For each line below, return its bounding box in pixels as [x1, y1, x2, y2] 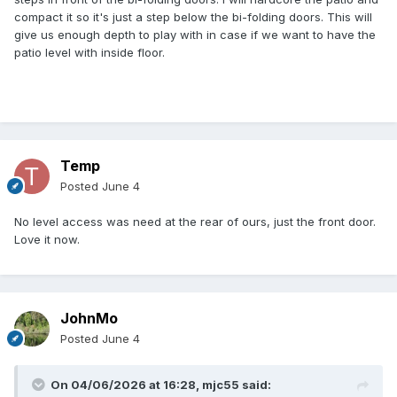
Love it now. [14, 232, 80, 247]
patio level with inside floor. [14, 44, 165, 59]
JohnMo [60, 309, 118, 328]
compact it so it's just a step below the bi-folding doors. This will [14, 9, 372, 24]
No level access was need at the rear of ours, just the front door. [14, 214, 376, 230]
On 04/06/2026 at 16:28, [51, 378, 202, 393]
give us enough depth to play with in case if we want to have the [14, 27, 376, 42]
